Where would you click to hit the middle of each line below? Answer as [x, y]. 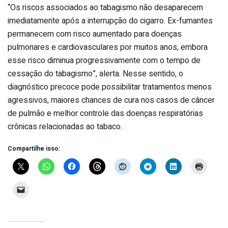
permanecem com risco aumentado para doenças [95, 34]
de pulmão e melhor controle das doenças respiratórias [105, 114]
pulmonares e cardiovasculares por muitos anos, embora [108, 48]
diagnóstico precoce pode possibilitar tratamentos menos [110, 87]
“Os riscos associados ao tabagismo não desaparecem [105, 8]
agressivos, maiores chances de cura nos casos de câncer [111, 101]
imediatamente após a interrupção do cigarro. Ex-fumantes [110, 21]
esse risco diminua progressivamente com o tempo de [104, 61]
